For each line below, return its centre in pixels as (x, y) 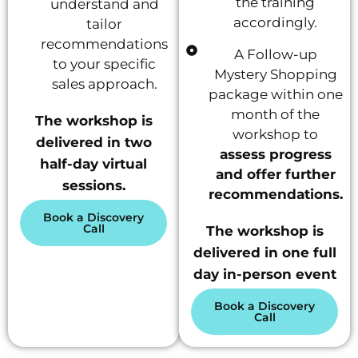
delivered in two (93, 142)
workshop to (276, 134)
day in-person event (265, 274)
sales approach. (104, 84)
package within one (275, 94)
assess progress (275, 154)
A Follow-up (275, 54)
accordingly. (276, 22)
